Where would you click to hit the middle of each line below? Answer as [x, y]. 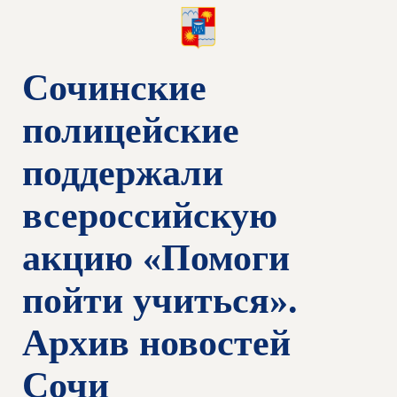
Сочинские [114, 88]
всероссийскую [150, 215]
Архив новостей [156, 343]
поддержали [123, 173]
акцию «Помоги [156, 258]
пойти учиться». [160, 300]
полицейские [131, 130]
